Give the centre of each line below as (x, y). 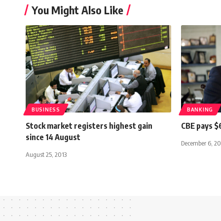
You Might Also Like (77, 10)
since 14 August (53, 137)
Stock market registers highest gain (89, 126)
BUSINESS (46, 110)
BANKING (200, 110)
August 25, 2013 (46, 155)
